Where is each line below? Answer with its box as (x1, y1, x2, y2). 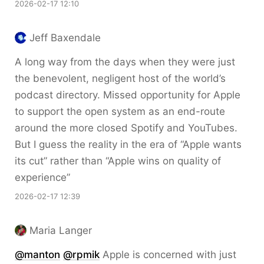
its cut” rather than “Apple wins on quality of (15, 155, 221, 167)
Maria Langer (29, 225, 92, 236)
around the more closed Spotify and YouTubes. (15, 122, 237, 134)
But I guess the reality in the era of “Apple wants (15, 138, 242, 150)
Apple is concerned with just (100, 249, 236, 260)
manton (24, 249, 60, 260)
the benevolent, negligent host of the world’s (15, 72, 226, 84)
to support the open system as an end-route (15, 105, 225, 117)
